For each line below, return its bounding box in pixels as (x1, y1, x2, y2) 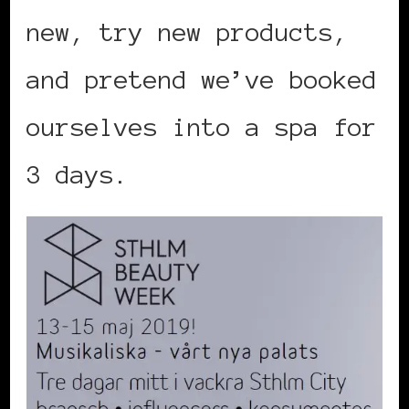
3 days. (26, 161, 129, 189)
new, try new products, (26, 18, 348, 47)
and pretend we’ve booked (26, 66, 377, 94)
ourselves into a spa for (26, 113, 377, 142)
